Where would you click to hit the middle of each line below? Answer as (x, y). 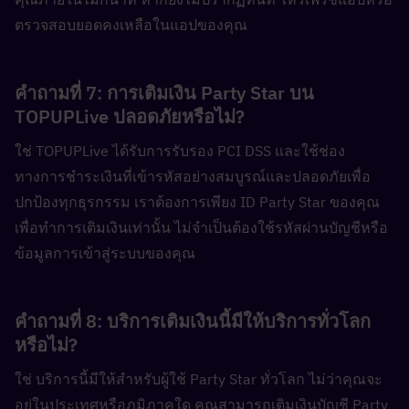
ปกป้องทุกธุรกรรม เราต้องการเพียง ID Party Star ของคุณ (197, 202)
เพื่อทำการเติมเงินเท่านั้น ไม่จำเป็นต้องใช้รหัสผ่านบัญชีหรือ (201, 227)
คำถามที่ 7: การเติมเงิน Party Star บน (164, 93)
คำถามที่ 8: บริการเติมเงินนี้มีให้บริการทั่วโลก (193, 321)
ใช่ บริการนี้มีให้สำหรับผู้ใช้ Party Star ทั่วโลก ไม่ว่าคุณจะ (199, 379)
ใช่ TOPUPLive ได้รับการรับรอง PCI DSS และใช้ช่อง (180, 151)
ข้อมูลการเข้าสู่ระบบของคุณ (105, 253)
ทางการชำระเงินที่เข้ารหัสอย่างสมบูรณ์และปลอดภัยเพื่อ (193, 176)
